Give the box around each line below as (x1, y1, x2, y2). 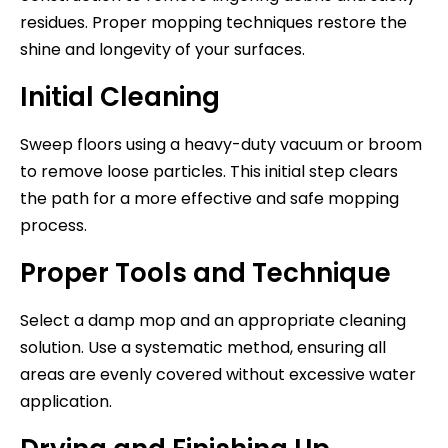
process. (20, 213, 87, 237)
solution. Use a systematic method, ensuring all (20, 335, 386, 359)
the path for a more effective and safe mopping (20, 186, 399, 210)
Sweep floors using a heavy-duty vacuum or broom (20, 132, 422, 156)
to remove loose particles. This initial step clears (20, 159, 398, 183)
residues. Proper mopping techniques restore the (20, 10, 407, 34)
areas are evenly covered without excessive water (20, 362, 416, 386)
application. (20, 389, 112, 413)
